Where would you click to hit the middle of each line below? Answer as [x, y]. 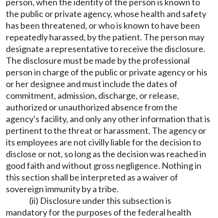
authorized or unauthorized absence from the [92, 107]
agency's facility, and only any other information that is [108, 119]
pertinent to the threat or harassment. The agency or [106, 130]
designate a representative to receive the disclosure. [106, 49]
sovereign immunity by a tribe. [62, 189]
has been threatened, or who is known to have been [103, 25]
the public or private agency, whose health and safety [106, 14]
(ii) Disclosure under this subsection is [100, 200]
